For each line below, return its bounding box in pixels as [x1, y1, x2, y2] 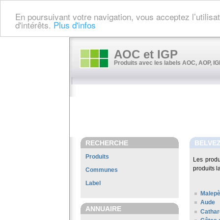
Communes [85, 166, 118, 173]
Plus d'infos [54, 18, 96, 31]
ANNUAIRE [85, 205, 121, 213]
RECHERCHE [85, 139, 128, 147]
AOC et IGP [114, 48, 178, 61]
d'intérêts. [15, 18, 54, 31]
